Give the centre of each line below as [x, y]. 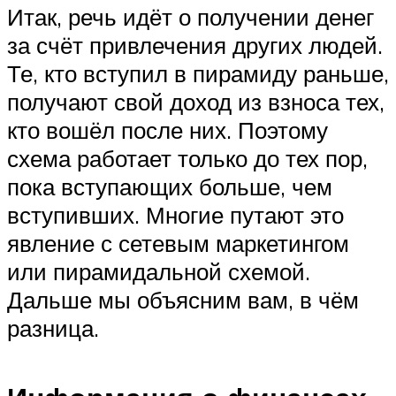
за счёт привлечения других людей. [195, 46]
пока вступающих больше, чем [170, 187]
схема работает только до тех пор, [187, 159]
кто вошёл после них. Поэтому [168, 130]
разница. [53, 328]
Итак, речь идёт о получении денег [190, 17]
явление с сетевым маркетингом [178, 244]
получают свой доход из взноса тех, [196, 102]
